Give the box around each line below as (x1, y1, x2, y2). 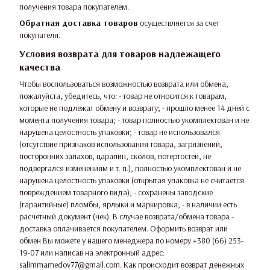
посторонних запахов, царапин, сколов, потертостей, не (19, 151, 211, 162)
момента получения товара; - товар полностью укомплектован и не (19, 115, 249, 126)
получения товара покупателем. (19, 1, 129, 13)
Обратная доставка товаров (19, 17, 138, 29)
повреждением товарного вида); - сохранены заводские (19, 187, 213, 198)
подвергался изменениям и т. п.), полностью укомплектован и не (19, 163, 241, 174)
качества (19, 61, 60, 74)
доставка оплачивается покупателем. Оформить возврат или (19, 223, 228, 234)
